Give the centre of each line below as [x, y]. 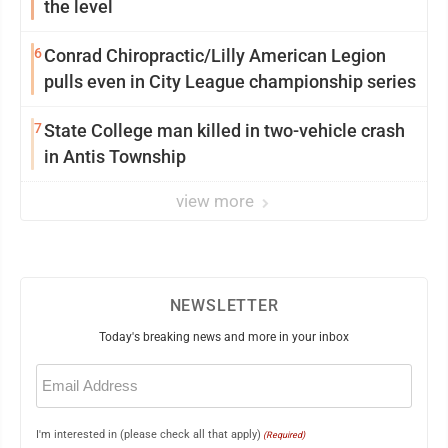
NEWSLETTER [224, 305]
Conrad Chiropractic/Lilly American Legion [215, 55]
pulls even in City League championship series [230, 81]
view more [217, 200]
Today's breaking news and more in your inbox [224, 336]
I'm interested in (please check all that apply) [148, 434]
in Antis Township [115, 156]
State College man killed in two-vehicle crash [224, 130]
